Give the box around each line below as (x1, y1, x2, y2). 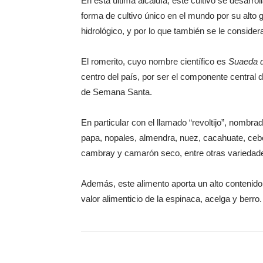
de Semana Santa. (81, 87, 152, 97)
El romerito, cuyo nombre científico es (81, 56, 228, 66)
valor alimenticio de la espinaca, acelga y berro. (81, 194, 262, 204)
